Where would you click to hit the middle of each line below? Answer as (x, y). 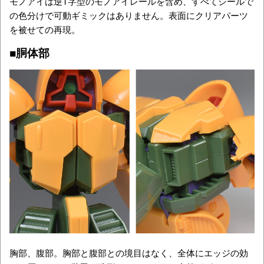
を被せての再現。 (45, 29)
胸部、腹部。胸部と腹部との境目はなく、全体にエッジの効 (129, 252)
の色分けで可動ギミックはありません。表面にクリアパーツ (129, 15)
